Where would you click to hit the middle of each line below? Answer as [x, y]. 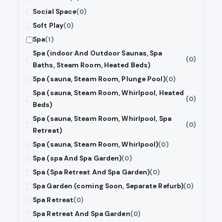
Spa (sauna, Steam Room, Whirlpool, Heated [109, 93]
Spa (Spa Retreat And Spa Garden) [91, 172]
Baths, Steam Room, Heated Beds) [92, 65]
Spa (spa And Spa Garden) [77, 159]
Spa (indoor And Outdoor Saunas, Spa [98, 54]
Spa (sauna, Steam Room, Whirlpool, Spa [102, 119]
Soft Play [48, 26]
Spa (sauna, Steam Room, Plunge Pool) [99, 79]
